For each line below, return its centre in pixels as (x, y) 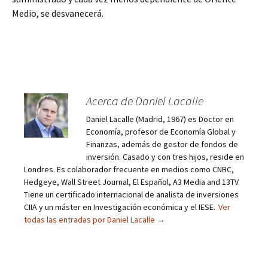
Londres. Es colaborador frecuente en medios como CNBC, (129, 169)
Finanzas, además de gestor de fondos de (162, 144)
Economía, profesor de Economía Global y (161, 132)
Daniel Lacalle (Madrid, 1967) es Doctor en (160, 119)
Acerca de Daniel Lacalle (145, 101)
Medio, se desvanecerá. (58, 13)
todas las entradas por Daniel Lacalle (90, 220)
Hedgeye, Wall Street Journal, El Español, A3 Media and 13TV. (132, 182)
